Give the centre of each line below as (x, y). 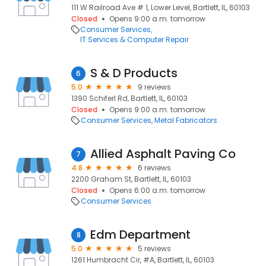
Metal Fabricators (186, 120)
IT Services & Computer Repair (135, 39)
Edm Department (140, 235)
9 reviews (154, 87)
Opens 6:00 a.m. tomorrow (157, 190)
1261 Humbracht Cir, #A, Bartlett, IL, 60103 (143, 260)
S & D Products (134, 73)
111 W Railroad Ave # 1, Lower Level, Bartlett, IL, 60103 (161, 7)
